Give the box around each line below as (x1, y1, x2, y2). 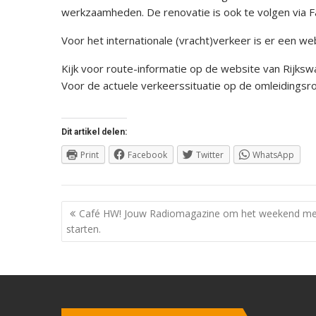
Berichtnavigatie (61, 200, 184, 220)
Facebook (128, 148, 167, 161)
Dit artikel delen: (61, 126, 127, 137)
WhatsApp (253, 148, 294, 161)
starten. (66, 222, 101, 236)
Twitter (196, 148, 224, 161)
